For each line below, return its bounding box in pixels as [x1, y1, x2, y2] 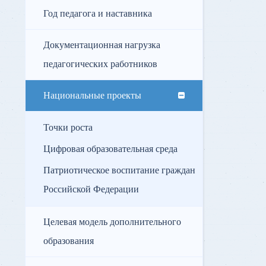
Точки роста [43, 122, 93, 134]
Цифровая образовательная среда [43, 143, 178, 156]
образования [43, 235, 94, 248]
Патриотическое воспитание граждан [43, 164, 195, 177]
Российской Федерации [43, 183, 139, 196]
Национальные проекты [43, 90, 141, 102]
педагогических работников [43, 58, 157, 71]
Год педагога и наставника [43, 8, 152, 20]
